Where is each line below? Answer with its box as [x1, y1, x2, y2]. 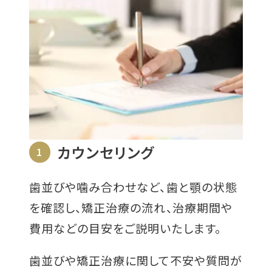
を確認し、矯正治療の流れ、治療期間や [29, 199, 233, 216]
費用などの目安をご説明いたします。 [29, 219, 221, 236]
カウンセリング [58, 141, 154, 163]
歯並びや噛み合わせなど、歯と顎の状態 [29, 178, 237, 195]
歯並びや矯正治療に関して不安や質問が [29, 251, 242, 268]
